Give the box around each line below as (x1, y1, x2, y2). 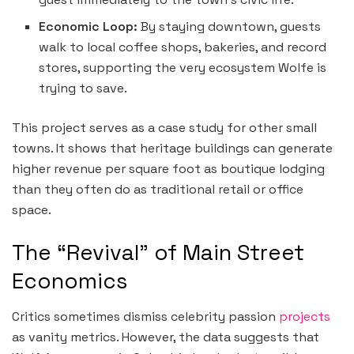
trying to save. (39, 80, 128, 97)
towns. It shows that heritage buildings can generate (12, 140, 333, 157)
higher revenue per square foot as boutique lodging (12, 160, 325, 178)
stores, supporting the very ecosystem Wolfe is (39, 59, 327, 77)
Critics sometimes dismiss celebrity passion (12, 307, 279, 325)
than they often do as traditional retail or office (12, 181, 303, 198)
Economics (12, 267, 127, 296)
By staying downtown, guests (137, 18, 322, 36)
